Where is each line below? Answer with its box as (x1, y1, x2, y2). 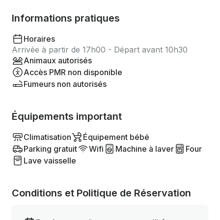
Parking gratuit (24, 144, 77, 154)
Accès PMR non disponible (24, 67, 122, 77)
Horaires (24, 34, 55, 44)
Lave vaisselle (24, 156, 76, 165)
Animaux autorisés (24, 55, 92, 65)
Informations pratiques (12, 12, 120, 24)
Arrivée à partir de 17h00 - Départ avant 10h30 (12, 45, 188, 55)
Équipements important (12, 110, 122, 122)
